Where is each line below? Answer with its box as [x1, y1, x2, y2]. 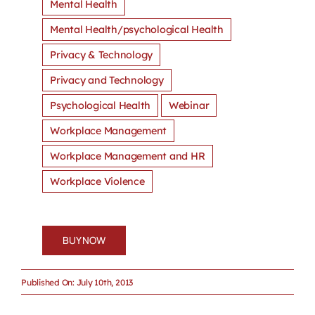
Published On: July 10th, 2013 [20, 276, 134, 288]
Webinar [168, 99, 210, 112]
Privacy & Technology [49, 49, 153, 62]
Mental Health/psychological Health [49, 23, 224, 37]
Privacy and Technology [49, 74, 164, 87]
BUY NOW [62, 233, 105, 247]
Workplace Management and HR [49, 150, 205, 163]
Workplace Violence [49, 175, 145, 188]
